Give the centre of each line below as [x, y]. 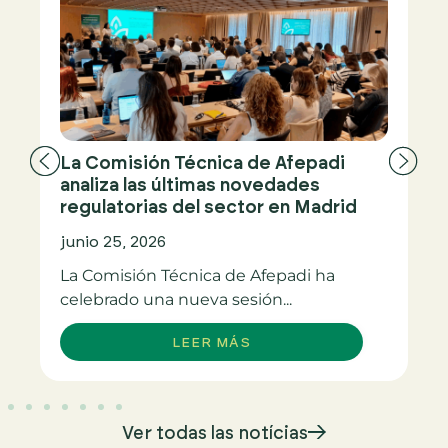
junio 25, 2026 [113, 240]
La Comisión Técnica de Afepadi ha [197, 275]
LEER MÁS [211, 341]
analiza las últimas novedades [190, 183]
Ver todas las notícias [215, 431]
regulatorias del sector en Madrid [208, 205]
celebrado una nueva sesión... [176, 299]
